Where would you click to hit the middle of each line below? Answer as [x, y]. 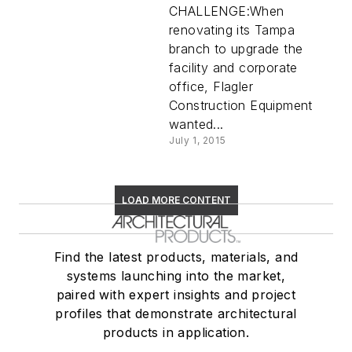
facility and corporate [233, 67]
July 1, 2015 [198, 140]
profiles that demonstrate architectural [176, 313]
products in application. [176, 332]
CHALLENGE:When [227, 11]
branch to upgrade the [236, 48]
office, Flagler [211, 86]
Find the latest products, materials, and [176, 257]
